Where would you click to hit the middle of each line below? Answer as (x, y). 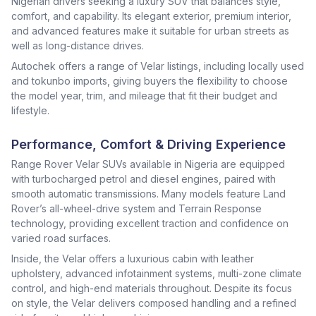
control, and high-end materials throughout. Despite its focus (152, 288)
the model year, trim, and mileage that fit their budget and (144, 96)
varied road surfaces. (61, 238)
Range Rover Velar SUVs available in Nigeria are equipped (148, 164)
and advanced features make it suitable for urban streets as (150, 31)
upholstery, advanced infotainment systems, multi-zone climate (157, 273)
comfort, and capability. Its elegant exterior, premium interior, (151, 16)
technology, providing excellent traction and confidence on (150, 223)
